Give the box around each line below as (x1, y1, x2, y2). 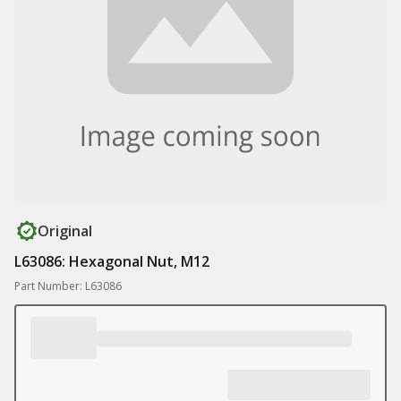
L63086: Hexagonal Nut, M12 (14, 252, 209, 271)
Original (38, 221, 92, 241)
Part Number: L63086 (14, 278, 122, 294)
